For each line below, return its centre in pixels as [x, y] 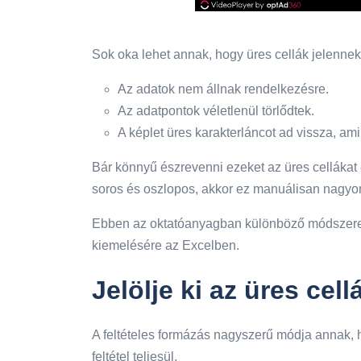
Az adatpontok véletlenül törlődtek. [216, 111]
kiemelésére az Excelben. [166, 246]
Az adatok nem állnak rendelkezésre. [223, 89]
